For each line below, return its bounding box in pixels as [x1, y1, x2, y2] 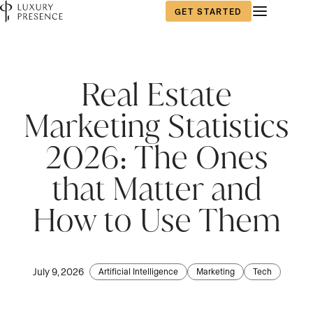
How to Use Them [32, 201, 281, 239]
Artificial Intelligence [98, 266, 178, 276]
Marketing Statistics [24, 106, 289, 145]
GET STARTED [174, 6, 242, 16]
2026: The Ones [45, 138, 268, 176]
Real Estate [81, 75, 232, 113]
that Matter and [51, 169, 262, 208]
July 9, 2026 [32, 265, 84, 278]
